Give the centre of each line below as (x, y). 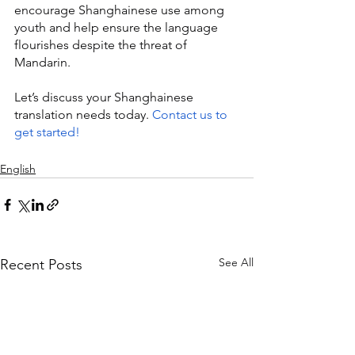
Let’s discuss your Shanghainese (105, 97)
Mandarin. (42, 63)
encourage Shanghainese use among (121, 10)
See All (236, 263)
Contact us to (191, 115)
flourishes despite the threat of (102, 45)
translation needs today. (83, 115)
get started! (47, 132)
